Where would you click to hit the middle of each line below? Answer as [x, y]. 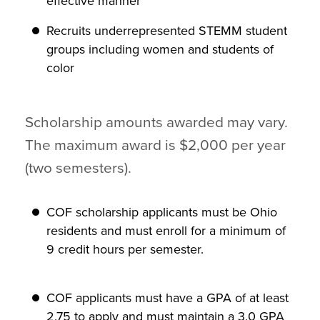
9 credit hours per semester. [125, 249]
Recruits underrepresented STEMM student [167, 31]
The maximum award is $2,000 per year [155, 145]
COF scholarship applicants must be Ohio [162, 212]
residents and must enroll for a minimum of [166, 231]
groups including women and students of [160, 49]
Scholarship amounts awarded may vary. [156, 122]
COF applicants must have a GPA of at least [167, 298]
